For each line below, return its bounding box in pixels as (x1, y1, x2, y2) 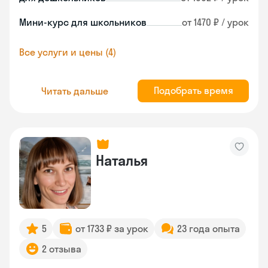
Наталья (96, 151, 148, 169)
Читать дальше (41, 84, 108, 97)
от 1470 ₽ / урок (182, 16, 249, 28)
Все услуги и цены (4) (19, 46, 116, 58)
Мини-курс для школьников (19, 16, 147, 28)
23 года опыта (177, 223, 240, 234)
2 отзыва (42, 243, 81, 255)
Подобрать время (153, 84, 233, 96)
